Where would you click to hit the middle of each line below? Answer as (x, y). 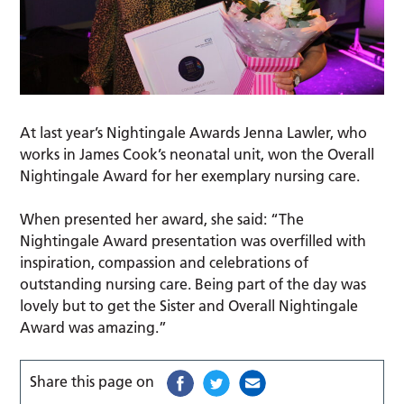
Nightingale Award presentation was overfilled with (193, 240)
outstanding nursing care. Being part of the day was (193, 284)
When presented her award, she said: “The (162, 219)
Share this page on (92, 381)
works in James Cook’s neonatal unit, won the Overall (197, 154)
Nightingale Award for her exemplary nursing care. (192, 175)
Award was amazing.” (96, 327)
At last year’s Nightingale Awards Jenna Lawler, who (194, 132)
